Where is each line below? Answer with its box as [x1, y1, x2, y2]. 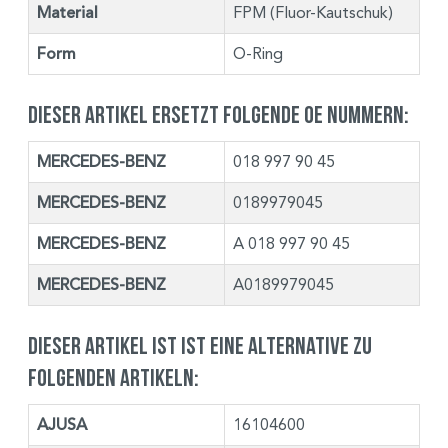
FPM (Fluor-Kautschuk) [233, 2, 393, 22]
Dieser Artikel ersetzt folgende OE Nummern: [28, 101, 409, 127]
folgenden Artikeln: [28, 364, 199, 390]
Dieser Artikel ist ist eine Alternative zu [28, 332, 372, 358]
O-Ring [233, 43, 283, 63]
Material [37, 2, 98, 23]
